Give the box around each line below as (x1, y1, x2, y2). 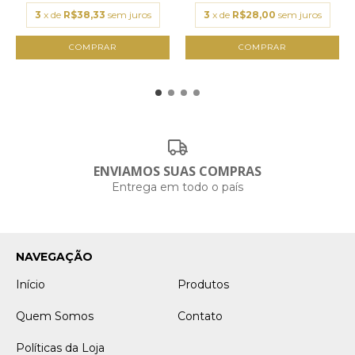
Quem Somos (16, 309, 94, 323)
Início (16, 277, 45, 292)
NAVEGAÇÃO (16, 250, 93, 264)
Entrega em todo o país (112, 180, 243, 194)
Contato (177, 309, 223, 323)
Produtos (177, 277, 229, 292)
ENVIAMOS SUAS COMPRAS (94, 162, 261, 180)
